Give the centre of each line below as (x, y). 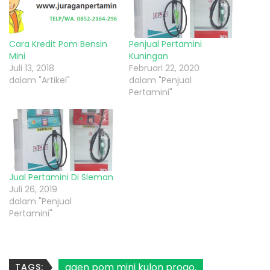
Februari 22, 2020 (164, 68)
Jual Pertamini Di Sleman (61, 177)
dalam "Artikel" (39, 80)
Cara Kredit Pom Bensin (58, 44)
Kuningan (149, 56)
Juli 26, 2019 (33, 189)
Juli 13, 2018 (32, 68)
